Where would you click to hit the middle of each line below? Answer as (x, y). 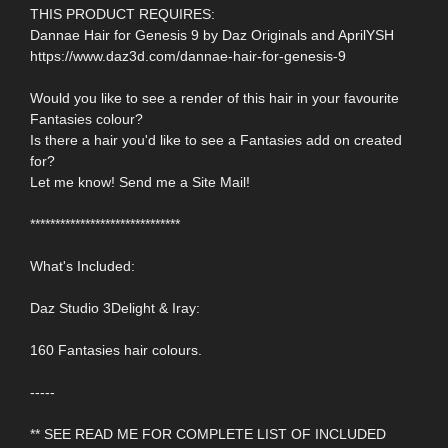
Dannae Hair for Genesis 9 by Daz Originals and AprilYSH (212, 34)
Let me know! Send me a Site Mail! (140, 181)
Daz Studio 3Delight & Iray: (115, 307)
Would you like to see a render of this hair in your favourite (214, 97)
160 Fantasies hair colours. (116, 349)
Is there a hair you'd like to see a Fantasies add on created (216, 139)
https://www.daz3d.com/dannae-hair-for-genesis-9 (188, 55)
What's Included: (82, 265)
